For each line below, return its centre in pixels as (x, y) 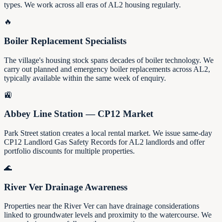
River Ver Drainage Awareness (66, 187)
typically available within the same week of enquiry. (85, 78)
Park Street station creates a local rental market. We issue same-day (108, 133)
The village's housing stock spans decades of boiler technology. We (109, 60)
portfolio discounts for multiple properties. (69, 151)
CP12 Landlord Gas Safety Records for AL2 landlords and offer (104, 142)
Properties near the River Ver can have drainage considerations (102, 206)
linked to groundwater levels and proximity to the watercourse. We (108, 215)
